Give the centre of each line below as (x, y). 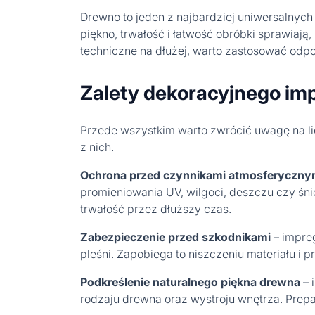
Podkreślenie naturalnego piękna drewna (190, 282)
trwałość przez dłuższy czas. (156, 209)
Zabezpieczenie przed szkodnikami (175, 237)
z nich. (97, 147)
